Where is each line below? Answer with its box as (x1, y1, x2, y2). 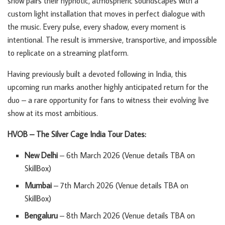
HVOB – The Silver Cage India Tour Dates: (8, 129, 146, 139)
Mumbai (25, 180, 52, 190)
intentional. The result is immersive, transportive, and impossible (8, 35, 217, 45)
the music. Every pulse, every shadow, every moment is (8, 22, 186, 32)
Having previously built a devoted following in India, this (8, 69, 187, 79)
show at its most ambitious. (8, 108, 98, 118)
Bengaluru (25, 210, 58, 220)
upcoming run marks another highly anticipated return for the (8, 82, 208, 92)
